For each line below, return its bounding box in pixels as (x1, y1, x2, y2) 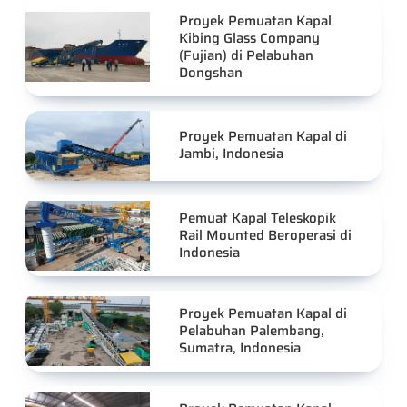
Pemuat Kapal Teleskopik (179, 206, 337, 229)
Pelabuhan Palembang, (179, 319, 325, 342)
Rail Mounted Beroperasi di (179, 223, 352, 246)
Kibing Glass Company (179, 26, 321, 49)
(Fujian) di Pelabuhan (179, 44, 314, 66)
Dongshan (179, 61, 243, 84)
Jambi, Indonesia (179, 143, 284, 165)
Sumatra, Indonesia (179, 336, 302, 359)
